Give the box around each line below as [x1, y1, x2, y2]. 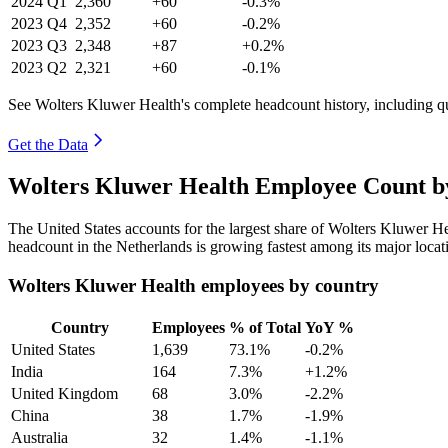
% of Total [229, 318, 301, 336]
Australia [11, 428, 68, 446]
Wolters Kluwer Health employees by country [8, 275, 379, 297]
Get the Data [8, 135, 88, 153]
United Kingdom [11, 384, 118, 402]
